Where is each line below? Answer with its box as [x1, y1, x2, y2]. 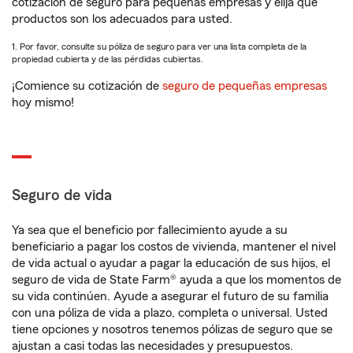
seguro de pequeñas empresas [159, 80, 327, 92]
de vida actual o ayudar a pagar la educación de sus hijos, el [12, 257, 330, 269]
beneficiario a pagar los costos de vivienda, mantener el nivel [12, 240, 336, 253]
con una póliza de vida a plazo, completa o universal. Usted [12, 307, 328, 319]
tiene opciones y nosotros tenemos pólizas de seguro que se [12, 323, 333, 336]
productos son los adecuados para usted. [12, 13, 232, 25]
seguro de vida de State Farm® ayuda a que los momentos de [12, 273, 341, 286]
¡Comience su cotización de [12, 80, 159, 92]
